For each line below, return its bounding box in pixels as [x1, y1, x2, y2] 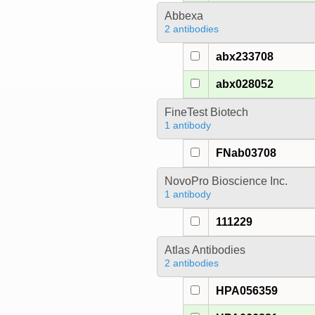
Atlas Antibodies [164, 244, 245, 257]
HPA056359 [216, 285, 278, 297]
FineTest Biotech [164, 106, 248, 119]
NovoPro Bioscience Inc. [164, 175, 288, 188]
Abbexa [164, 10, 203, 22]
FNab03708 [216, 147, 277, 160]
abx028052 [216, 78, 274, 91]
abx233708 [216, 51, 274, 63]
